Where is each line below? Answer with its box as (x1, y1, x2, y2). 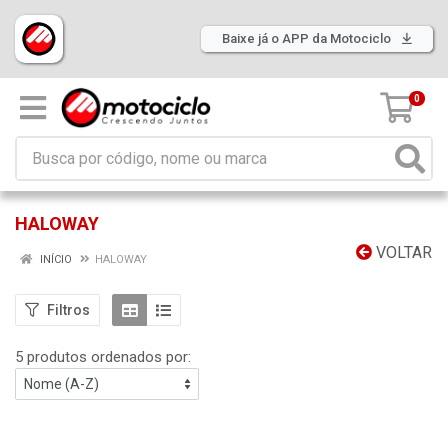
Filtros (47, 301, 90, 318)
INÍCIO (37, 253, 72, 266)
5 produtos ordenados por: (15, 348, 191, 366)
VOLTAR (372, 243, 432, 262)
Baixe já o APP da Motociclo (222, 31, 394, 46)
